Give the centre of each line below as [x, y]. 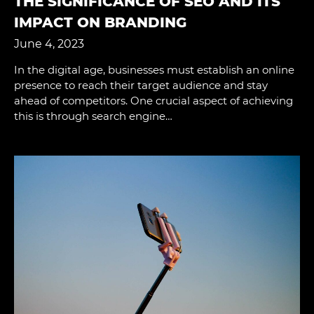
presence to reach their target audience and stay [141, 85]
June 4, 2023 [49, 43]
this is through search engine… [93, 116]
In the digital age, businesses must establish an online [154, 69]
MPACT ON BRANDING [95, 22]
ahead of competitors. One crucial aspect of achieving [153, 100]
